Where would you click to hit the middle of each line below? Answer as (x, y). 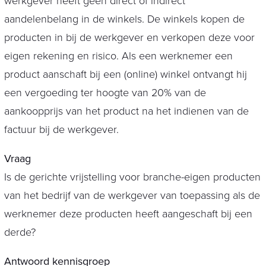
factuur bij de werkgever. (61, 130)
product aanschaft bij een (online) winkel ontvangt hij (125, 75)
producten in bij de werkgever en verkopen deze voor (129, 38)
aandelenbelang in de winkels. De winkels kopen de (124, 19)
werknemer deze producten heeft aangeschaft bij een (128, 214)
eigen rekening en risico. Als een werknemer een (118, 56)
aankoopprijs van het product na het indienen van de (126, 111)
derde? (20, 232)
